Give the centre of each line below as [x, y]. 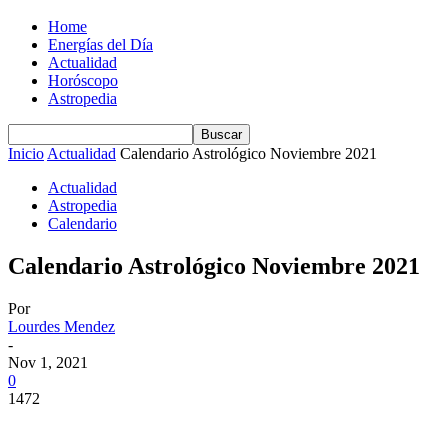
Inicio [26, 153]
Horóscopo [83, 80]
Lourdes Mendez [61, 326]
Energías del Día [100, 44]
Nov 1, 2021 [48, 362]
